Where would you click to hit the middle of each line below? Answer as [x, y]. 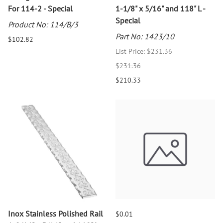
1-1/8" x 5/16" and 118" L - [160, 9]
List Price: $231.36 [144, 52]
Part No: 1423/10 [145, 37]
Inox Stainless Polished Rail [56, 214]
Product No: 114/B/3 [43, 25]
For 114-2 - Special [40, 9]
